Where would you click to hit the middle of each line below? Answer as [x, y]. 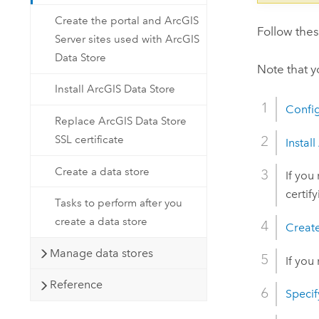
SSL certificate [90, 139]
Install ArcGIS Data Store [115, 89]
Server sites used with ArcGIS [127, 39]
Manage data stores [102, 253]
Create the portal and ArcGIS [127, 20]
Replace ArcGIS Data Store [121, 121]
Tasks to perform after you [119, 203]
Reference [77, 285]
